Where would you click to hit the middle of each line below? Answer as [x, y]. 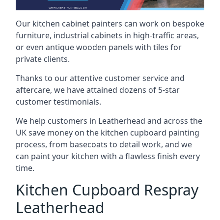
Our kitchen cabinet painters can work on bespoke [110, 24]
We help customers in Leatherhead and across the [109, 121]
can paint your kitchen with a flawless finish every [108, 156]
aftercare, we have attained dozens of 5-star [98, 90]
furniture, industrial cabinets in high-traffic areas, [107, 35]
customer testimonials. [58, 102]
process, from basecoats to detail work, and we [104, 144]
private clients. [43, 59]
